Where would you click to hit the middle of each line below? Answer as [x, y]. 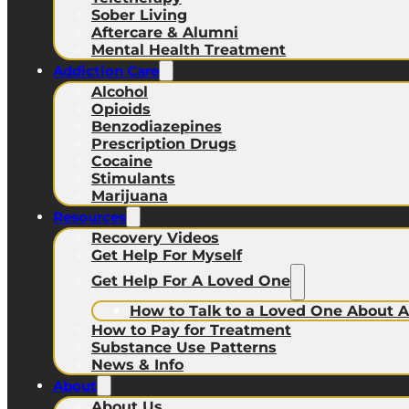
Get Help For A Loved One [191, 281]
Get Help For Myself [167, 255]
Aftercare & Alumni [165, 32]
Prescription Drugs [164, 144]
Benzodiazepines [157, 126]
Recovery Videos [155, 238]
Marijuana [130, 196]
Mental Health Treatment [189, 50]
